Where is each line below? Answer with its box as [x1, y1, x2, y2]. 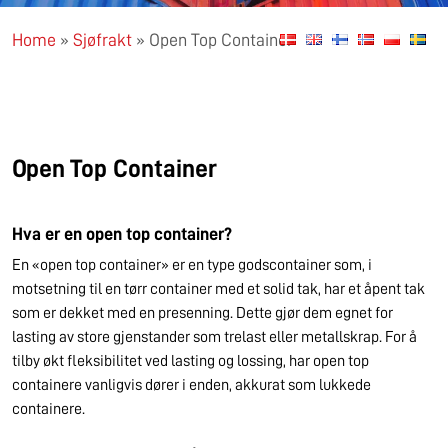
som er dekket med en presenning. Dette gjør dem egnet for [12, 305, 393, 321]
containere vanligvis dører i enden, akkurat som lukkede [12, 377, 371, 393]
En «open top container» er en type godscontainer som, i [12, 257, 372, 273]
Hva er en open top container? [12, 225, 232, 243]
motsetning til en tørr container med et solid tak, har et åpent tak [12, 281, 425, 297]
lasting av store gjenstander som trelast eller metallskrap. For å [12, 329, 417, 345]
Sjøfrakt [73, 31, 132, 49]
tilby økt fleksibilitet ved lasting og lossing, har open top [12, 353, 369, 369]
